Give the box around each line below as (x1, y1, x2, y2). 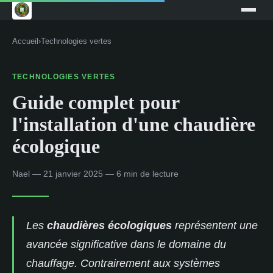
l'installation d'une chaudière (12, 113, 255, 135)
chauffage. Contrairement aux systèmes (26, 257, 220, 269)
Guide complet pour (12, 91, 179, 113)
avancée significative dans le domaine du (26, 238, 226, 250)
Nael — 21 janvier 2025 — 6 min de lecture (12, 168, 179, 179)
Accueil (12, 37, 38, 46)
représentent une (172, 219, 258, 232)
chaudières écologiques (47, 219, 172, 232)
